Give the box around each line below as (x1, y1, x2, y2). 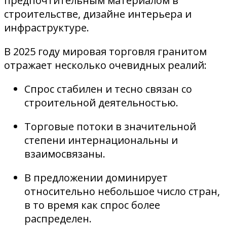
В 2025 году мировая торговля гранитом (4, 45, 207, 59)
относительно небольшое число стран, (24, 184, 220, 199)
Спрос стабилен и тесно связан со (24, 82, 192, 96)
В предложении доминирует (24, 171, 168, 185)
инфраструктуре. (4, 21, 89, 35)
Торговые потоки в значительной (24, 120, 196, 134)
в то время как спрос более (24, 198, 160, 212)
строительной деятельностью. (24, 96, 178, 110)
